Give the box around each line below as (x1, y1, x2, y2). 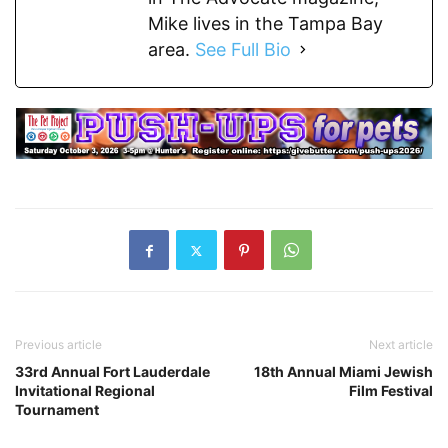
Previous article (15, 337, 102, 353)
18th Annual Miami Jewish (254, 363, 433, 381)
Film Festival (349, 382, 433, 400)
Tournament (15, 401, 99, 419)
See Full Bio (195, 38, 291, 60)
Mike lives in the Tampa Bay (148, 12, 383, 34)
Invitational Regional (15, 382, 155, 400)
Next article (369, 337, 433, 353)
